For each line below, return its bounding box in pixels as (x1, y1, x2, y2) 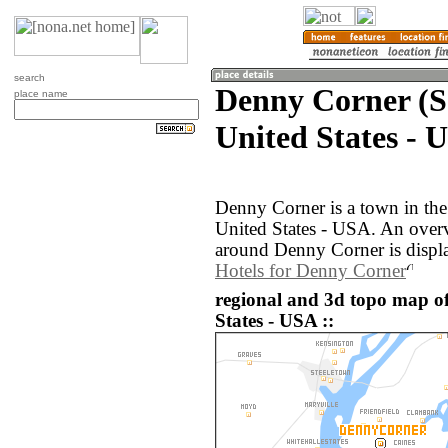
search (14, 72, 45, 83)
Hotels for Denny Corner (215, 261, 406, 282)
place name (14, 88, 68, 99)
